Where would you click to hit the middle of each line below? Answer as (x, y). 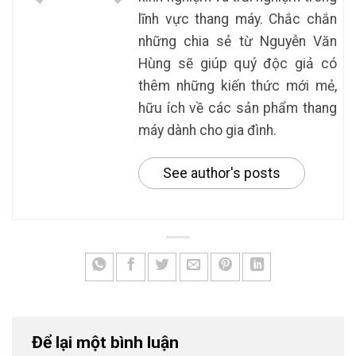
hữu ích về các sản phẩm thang (238, 108)
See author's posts (222, 173)
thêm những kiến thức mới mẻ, (238, 85)
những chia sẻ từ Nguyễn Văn (238, 41)
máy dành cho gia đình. (208, 130)
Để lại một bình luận (107, 342)
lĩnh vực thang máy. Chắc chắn (238, 19)
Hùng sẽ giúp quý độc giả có (238, 63)
